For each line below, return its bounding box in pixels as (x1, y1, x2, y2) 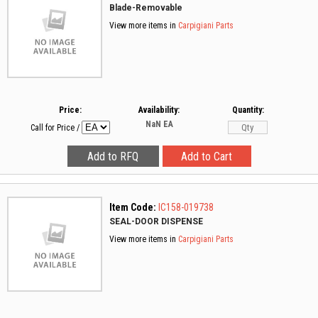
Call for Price (31, 123, 75, 133)
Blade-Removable (109, 3, 182, 13)
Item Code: (109, 202, 156, 213)
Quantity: (231, 105, 264, 115)
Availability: (138, 105, 180, 115)
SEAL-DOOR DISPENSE (109, 216, 203, 226)
